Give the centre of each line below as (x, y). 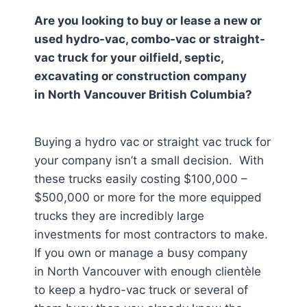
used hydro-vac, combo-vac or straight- (150, 39)
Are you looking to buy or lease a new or (148, 21)
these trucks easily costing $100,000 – (141, 179)
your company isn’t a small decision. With (149, 160)
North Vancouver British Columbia (147, 95)
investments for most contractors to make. (151, 234)
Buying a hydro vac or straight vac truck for (152, 142)
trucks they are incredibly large (119, 216)
